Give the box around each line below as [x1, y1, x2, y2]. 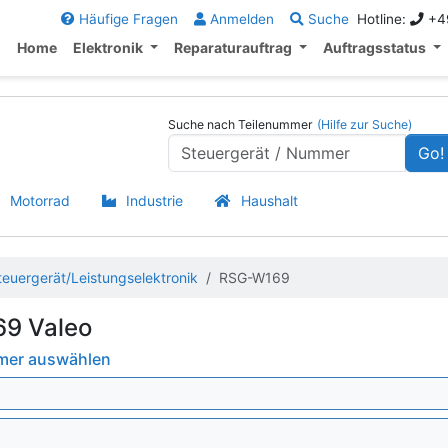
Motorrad [10, 192, 70, 209]
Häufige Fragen [74, 11, 178, 27]
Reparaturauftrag [174, 39, 296, 56]
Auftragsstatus [323, 39, 429, 56]
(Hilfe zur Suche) [316, 117, 412, 132]
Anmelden [205, 11, 274, 27]
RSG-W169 [219, 269, 290, 286]
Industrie [126, 192, 183, 209]
